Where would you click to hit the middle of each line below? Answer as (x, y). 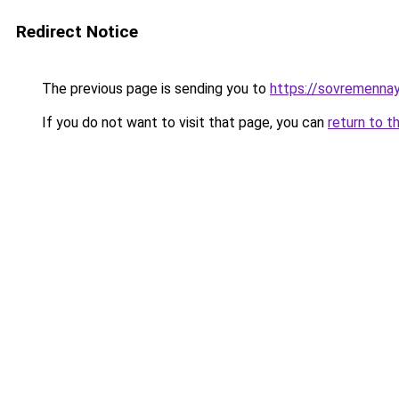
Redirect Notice (77, 32)
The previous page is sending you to (154, 89)
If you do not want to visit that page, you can (183, 122)
